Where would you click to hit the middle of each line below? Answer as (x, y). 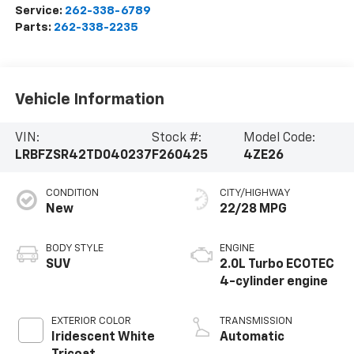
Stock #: (177, 139)
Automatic (252, 338)
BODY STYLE (74, 249)
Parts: (34, 28)
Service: (40, 11)
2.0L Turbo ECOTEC (277, 265)
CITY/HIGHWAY (255, 194)
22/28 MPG (253, 210)
